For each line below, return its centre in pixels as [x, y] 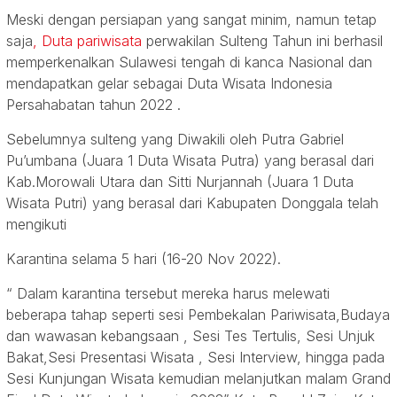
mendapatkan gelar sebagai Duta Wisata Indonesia [169, 84]
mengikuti [36, 225]
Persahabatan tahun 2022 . [96, 105]
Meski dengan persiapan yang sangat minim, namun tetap [191, 20]
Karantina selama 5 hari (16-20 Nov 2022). [146, 259]
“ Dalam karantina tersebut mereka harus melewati [168, 294]
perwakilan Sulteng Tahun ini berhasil [262, 41]
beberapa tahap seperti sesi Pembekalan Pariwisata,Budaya [198, 315]
